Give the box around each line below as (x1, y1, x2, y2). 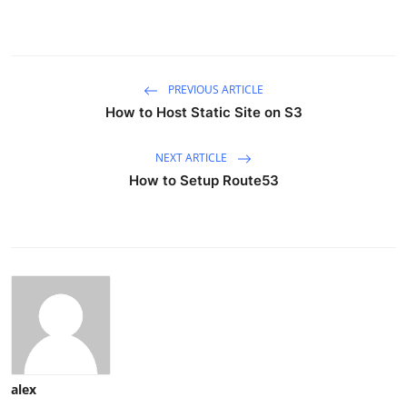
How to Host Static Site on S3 (104, 103, 303, 121)
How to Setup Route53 (128, 171, 279, 189)
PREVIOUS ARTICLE (165, 81, 263, 97)
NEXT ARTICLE (155, 149, 230, 165)
